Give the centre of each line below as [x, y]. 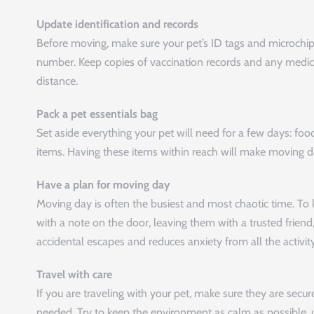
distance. [57, 81]
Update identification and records [117, 24]
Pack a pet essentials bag [97, 114]
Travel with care [74, 274]
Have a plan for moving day [103, 184]
